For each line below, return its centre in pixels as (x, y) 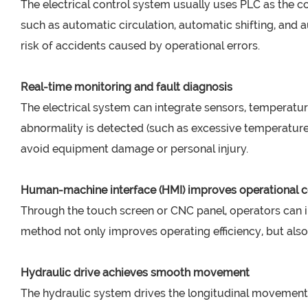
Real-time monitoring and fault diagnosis (126, 87)
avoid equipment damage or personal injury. (134, 149)
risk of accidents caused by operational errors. (140, 46)
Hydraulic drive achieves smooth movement (135, 273)
